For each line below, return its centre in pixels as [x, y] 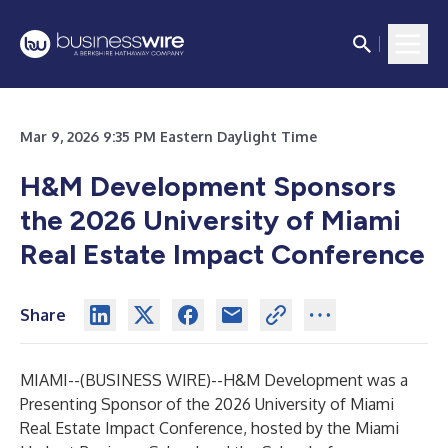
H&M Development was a [315, 380]
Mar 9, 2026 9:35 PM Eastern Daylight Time [168, 136]
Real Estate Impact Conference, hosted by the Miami [209, 428]
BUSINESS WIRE [145, 380]
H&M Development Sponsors [208, 186]
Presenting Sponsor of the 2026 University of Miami [207, 404]
